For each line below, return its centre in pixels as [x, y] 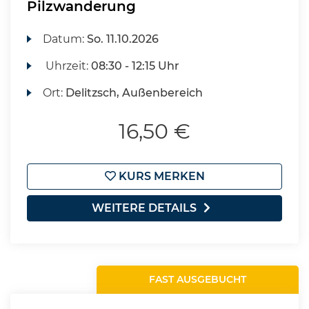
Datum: [65, 39]
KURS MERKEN [160, 176]
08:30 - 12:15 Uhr [136, 66]
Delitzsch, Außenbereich [134, 93]
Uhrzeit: [67, 66]
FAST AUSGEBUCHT [198, 279]
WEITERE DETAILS [144, 208]
